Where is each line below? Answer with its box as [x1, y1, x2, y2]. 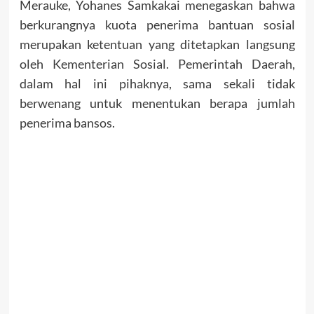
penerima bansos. [19, 115, 115, 131]
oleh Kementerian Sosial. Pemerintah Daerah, [19, 56, 295, 72]
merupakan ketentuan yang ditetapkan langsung [19, 36, 295, 53]
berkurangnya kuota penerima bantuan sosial [19, 17, 295, 33]
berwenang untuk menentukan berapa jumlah [19, 95, 295, 111]
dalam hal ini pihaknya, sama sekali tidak [19, 76, 295, 92]
